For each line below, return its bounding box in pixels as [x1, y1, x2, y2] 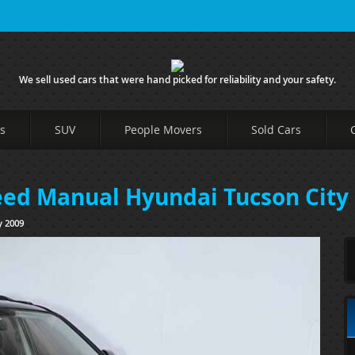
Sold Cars [251, 122, 301, 137]
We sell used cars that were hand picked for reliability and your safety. [19, 73, 336, 86]
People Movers [124, 122, 202, 137]
